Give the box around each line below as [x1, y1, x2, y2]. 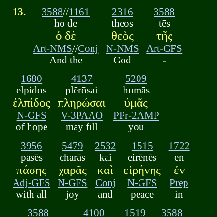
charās [60, 151, 86, 163]
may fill [65, 121, 98, 133]
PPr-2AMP [113, 109, 159, 121]
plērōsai [65, 84, 98, 96]
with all [16, 188, 47, 200]
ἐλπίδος [13, 96, 51, 109]
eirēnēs [128, 151, 157, 163]
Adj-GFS [13, 176, 51, 188]
